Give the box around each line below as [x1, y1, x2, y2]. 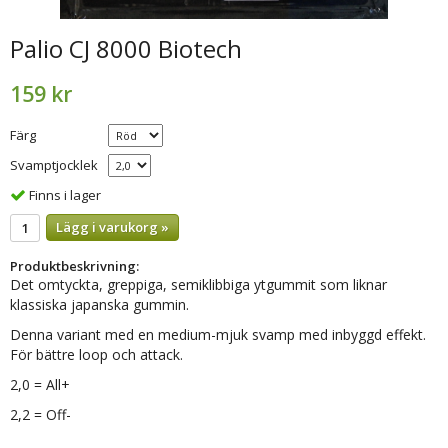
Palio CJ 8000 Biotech [10, 31, 242, 65]
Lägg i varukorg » [56, 217, 169, 236]
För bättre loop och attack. [10, 345, 183, 365]
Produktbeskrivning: [10, 257, 139, 276]
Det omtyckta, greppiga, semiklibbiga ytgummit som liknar [10, 275, 387, 295]
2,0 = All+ [10, 375, 70, 395]
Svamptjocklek [10, 155, 98, 174]
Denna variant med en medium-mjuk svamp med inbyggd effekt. [10, 325, 426, 345]
